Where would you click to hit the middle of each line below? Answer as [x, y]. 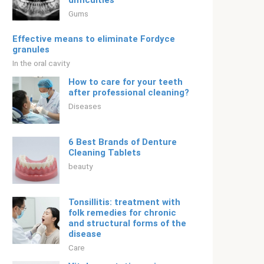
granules [31, 49]
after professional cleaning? [129, 93]
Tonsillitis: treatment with [124, 202]
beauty [80, 166]
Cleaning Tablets [105, 153]
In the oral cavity [41, 63]
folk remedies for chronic [122, 213]
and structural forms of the [127, 223]
